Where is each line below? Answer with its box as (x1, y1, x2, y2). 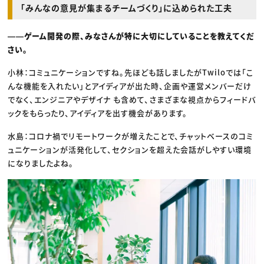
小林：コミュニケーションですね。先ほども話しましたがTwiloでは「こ (8, 66, 254, 78)
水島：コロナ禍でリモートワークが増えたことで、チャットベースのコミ (8, 130, 254, 141)
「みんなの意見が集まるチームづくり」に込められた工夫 (21, 1, 233, 14)
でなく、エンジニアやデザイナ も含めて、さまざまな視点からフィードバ (8, 93, 256, 105)
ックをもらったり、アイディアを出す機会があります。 (8, 107, 188, 118)
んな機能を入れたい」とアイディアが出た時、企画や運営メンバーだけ (8, 80, 252, 91)
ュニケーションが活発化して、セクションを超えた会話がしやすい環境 (8, 143, 252, 155)
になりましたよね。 (8, 157, 74, 169)
